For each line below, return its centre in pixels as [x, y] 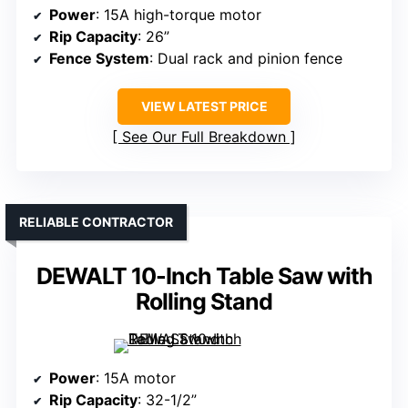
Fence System [99, 59]
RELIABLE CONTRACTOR [96, 222]
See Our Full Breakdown [204, 137]
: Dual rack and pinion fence [246, 59]
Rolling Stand [204, 302]
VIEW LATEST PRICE [204, 107]
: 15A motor [136, 378]
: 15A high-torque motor [178, 15]
